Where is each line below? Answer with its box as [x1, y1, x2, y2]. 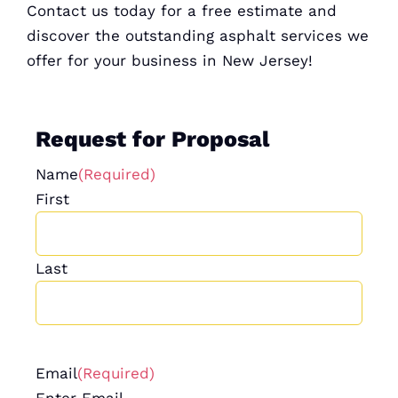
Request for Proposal [35, 125, 269, 152]
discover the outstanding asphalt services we [26, 26, 369, 44]
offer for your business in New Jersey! [26, 51, 313, 69]
